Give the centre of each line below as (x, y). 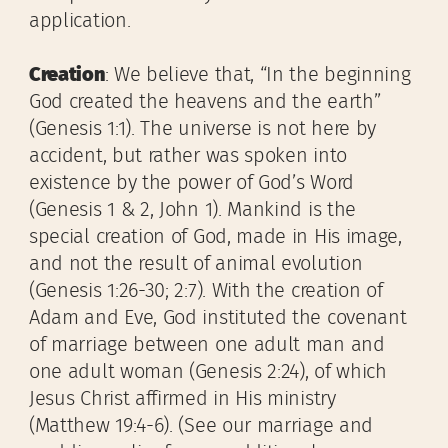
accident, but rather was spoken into (188, 156)
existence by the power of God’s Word (191, 183)
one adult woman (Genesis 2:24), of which (208, 372)
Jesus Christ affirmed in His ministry (182, 399)
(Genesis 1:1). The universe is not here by (203, 129)
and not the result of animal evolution (196, 264)
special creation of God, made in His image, (215, 237)
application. (80, 21)
